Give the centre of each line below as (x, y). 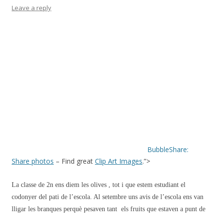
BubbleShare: (168, 149)
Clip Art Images (119, 161)
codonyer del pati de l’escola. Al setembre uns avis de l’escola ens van (108, 197)
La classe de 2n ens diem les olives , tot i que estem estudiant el (99, 185)
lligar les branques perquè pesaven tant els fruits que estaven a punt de (108, 209)
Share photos (33, 161)
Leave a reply (31, 8)
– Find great (74, 161)
